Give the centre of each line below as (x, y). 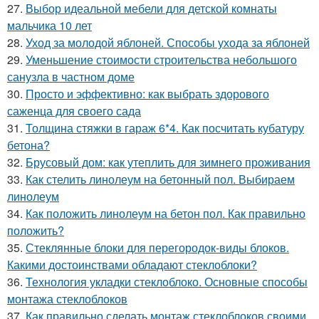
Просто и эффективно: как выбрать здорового (147, 94)
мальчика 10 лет (49, 26)
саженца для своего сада (74, 111)
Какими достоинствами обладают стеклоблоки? (132, 265)
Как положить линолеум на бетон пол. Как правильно (166, 214)
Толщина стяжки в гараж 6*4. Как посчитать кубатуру (165, 128)
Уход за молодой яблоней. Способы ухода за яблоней (168, 43)
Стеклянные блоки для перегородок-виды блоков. (157, 248)
